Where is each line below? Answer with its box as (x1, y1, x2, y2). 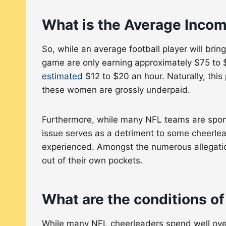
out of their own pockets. (42, 155, 143, 165)
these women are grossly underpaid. (42, 84, 190, 95)
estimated (42, 71, 83, 81)
